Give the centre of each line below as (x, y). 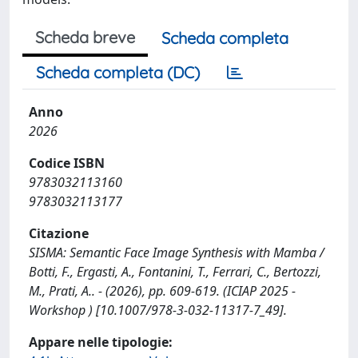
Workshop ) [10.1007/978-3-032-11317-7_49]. (158, 310)
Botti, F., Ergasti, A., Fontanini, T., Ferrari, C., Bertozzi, (175, 272)
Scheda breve (85, 37)
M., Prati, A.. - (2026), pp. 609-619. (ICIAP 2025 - (162, 291)
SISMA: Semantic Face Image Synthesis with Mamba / (177, 253)
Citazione (59, 233)
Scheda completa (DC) (118, 72)
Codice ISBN (67, 163)
